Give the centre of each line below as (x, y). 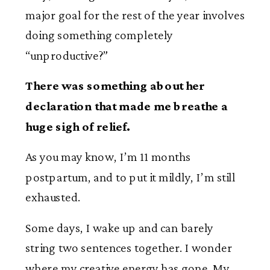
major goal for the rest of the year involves (135, 15)
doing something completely (99, 35)
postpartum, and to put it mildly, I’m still (130, 177)
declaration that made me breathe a (127, 106)
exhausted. (53, 197)
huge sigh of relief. (78, 127)
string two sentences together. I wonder (129, 248)
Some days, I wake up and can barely (120, 228)
